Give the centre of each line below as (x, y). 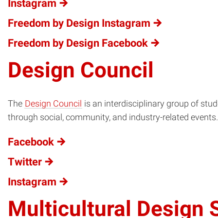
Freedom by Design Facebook (78, 43)
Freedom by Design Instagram (79, 23)
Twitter (25, 162)
